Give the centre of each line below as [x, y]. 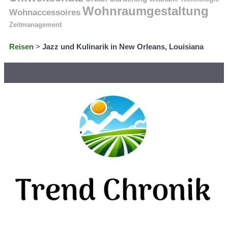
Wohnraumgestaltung [146, 11]
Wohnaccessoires [45, 12]
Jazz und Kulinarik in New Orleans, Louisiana [123, 46]
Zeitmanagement [35, 24]
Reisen [21, 46]
